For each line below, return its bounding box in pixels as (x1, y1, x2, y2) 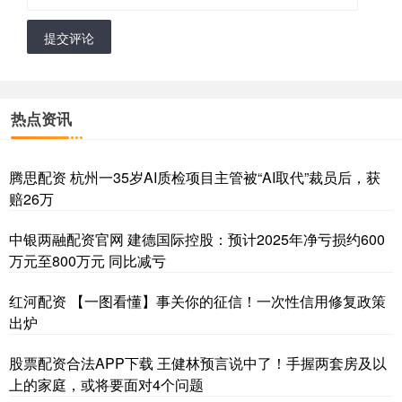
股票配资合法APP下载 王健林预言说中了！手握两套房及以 (9, 353, 387, 374)
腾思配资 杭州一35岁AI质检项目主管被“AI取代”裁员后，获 (9, 167, 380, 188)
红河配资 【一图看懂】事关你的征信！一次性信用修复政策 (9, 291, 386, 312)
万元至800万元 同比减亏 (9, 250, 166, 272)
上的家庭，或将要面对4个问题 (9, 374, 204, 396)
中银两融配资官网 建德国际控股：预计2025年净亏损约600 (9, 229, 385, 250)
